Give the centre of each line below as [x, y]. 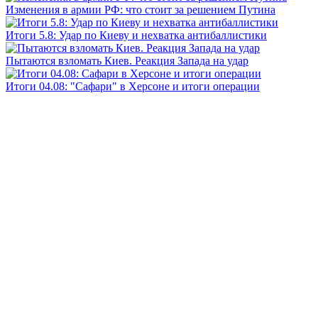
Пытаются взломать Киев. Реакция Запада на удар [127, 60]
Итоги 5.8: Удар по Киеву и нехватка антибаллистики [136, 35]
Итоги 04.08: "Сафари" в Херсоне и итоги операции [133, 86]
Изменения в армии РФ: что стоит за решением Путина [141, 9]
